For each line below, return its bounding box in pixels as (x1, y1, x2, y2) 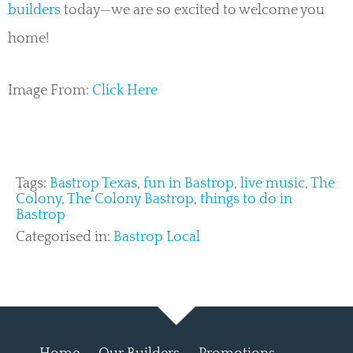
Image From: (8, 83, 92, 99)
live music (240, 176, 305, 192)
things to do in (200, 191, 292, 208)
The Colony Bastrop (67, 191, 194, 208)
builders (8, 2, 61, 19)
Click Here (92, 83, 158, 99)
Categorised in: (16, 229, 113, 246)
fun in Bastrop (143, 176, 234, 192)
